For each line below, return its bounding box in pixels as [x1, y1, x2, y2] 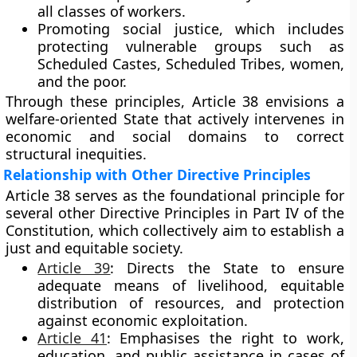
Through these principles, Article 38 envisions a [6, 92, 344, 111]
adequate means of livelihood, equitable [37, 276, 344, 295]
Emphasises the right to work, [110, 328, 344, 347]
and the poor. [37, 72, 127, 91]
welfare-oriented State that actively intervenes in [6, 109, 344, 128]
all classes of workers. [37, 2, 186, 21]
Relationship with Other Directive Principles [3, 165, 312, 184]
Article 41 [37, 328, 107, 347]
